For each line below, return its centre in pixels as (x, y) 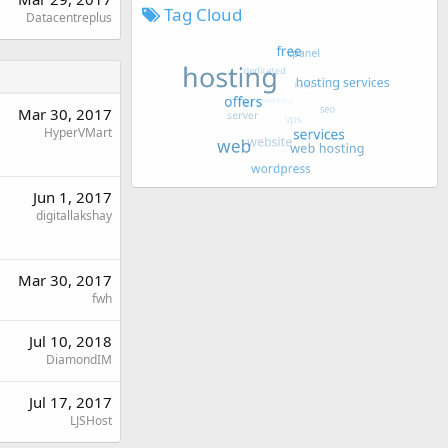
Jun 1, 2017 (72, 197)
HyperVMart (78, 133)
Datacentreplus (69, 18)
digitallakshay (74, 216)
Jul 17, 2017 (70, 402)
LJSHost (91, 421)
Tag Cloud (201, 14)
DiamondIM (79, 360)
